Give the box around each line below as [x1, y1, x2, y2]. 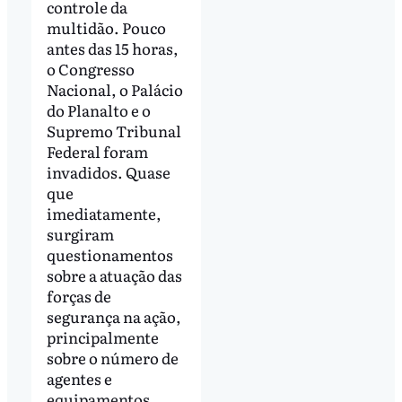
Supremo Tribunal [46, 119, 181, 143]
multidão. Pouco [46, 16, 166, 39]
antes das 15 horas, [46, 37, 179, 60]
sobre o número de [46, 346, 179, 370]
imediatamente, [46, 202, 162, 225]
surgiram [46, 223, 114, 246]
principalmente [46, 326, 159, 349]
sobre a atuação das [46, 264, 182, 287]
